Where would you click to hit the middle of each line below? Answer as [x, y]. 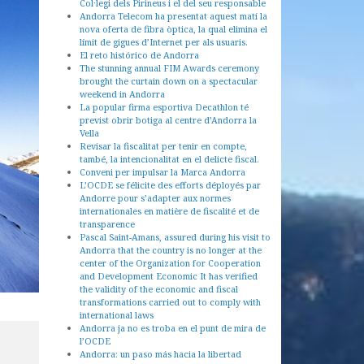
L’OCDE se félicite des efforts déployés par [170, 185]
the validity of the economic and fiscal [159, 289]
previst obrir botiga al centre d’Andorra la [168, 120]
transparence [107, 224]
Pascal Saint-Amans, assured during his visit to [175, 237]
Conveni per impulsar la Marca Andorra [162, 172]
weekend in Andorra [122, 94]
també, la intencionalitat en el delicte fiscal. [169, 159]
